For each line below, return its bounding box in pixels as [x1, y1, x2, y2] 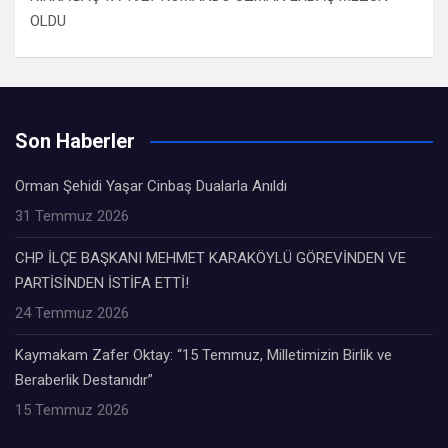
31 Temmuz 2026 [15, 207, 129, 225]
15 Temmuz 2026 [15, 401, 129, 419]
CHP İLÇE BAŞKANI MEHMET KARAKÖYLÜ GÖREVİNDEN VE [15, 249, 406, 267]
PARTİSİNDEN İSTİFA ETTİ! [15, 274, 189, 292]
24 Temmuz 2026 [15, 304, 129, 322]
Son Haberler [15, 129, 135, 153]
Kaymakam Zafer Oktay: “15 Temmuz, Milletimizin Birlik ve [15, 346, 392, 364]
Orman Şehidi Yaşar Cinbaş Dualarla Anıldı [15, 177, 287, 195]
